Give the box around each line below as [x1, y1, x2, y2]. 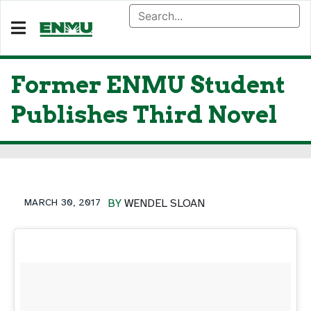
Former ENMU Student [10, 71, 285, 99]
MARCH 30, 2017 [24, 196, 101, 208]
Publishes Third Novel [10, 101, 278, 128]
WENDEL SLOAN [124, 196, 205, 210]
